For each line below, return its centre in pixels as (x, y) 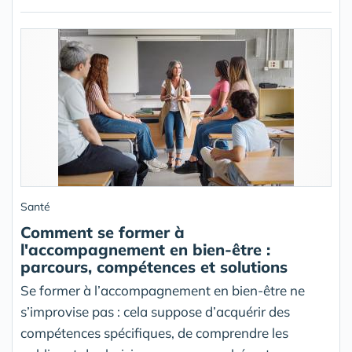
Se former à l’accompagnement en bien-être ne (163, 291)
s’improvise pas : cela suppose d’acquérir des (155, 312)
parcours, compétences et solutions (154, 267)
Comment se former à (103, 233)
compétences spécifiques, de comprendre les (154, 333)
